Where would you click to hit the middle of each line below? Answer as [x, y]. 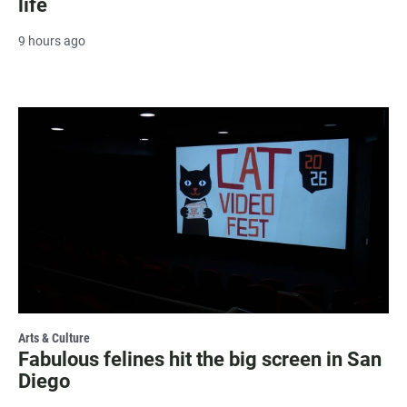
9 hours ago [52, 40]
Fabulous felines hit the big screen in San [200, 359]
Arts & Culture [54, 338]
